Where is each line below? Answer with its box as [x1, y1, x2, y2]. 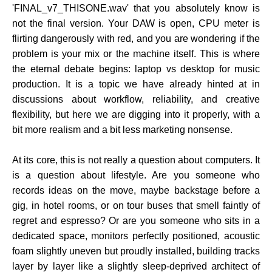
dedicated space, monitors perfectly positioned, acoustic [12, 231, 260, 242]
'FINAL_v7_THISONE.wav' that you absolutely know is [12, 3, 260, 14]
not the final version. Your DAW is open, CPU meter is [12, 18, 260, 29]
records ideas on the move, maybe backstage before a [12, 185, 260, 196]
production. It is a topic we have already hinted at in [12, 79, 260, 90]
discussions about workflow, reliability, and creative [12, 94, 260, 105]
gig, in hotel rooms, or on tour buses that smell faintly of [12, 200, 260, 211]
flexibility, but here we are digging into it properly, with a [12, 109, 260, 120]
